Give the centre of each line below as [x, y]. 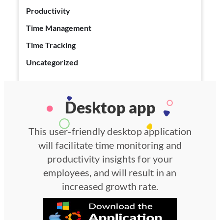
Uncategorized [52, 62]
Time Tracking [51, 45]
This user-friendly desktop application [110, 131]
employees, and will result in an [110, 173]
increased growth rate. [110, 186]
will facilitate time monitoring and [110, 145]
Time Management [58, 28]
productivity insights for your [110, 159]
